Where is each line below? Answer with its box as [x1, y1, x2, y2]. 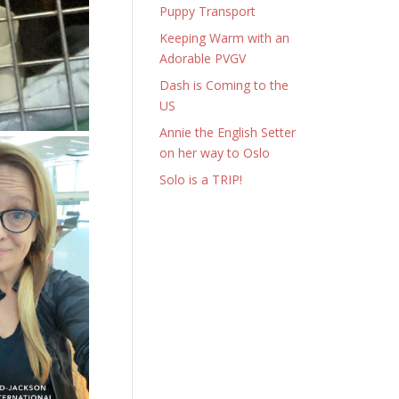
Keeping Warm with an [159, 29, 290, 46]
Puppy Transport [159, 3, 256, 20]
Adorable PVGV [159, 50, 247, 67]
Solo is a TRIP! [159, 171, 243, 188]
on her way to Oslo [159, 144, 271, 161]
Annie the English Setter [159, 124, 297, 141]
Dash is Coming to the [159, 77, 289, 94]
